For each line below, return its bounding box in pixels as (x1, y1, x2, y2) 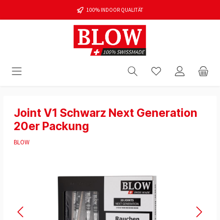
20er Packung (14, 119, 89, 133)
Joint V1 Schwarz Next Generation (14, 106, 197, 119)
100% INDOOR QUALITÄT (86, 6, 143, 13)
